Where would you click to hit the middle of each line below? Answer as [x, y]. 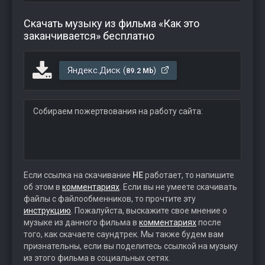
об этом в [43, 187]
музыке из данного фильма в [81, 222]
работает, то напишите [189, 175]
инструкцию [47, 211]
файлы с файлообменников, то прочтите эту [110, 199]
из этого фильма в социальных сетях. [97, 258]
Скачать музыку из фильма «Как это [112, 23]
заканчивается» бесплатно [89, 36]
